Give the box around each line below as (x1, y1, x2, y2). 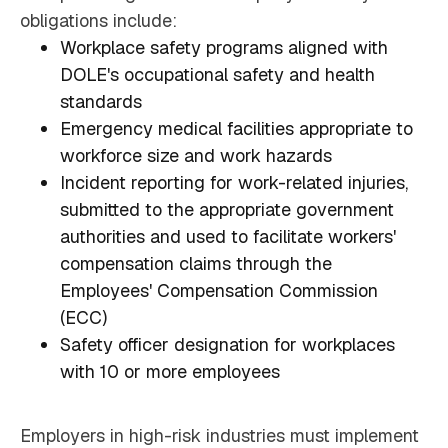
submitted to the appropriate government (60, 198, 394, 222)
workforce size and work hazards (60, 144, 332, 168)
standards (60, 90, 142, 114)
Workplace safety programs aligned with (60, 36, 388, 60)
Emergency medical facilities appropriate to (60, 117, 413, 141)
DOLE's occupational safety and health (60, 63, 375, 87)
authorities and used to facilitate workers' (60, 225, 396, 249)
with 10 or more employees (60, 360, 280, 384)
